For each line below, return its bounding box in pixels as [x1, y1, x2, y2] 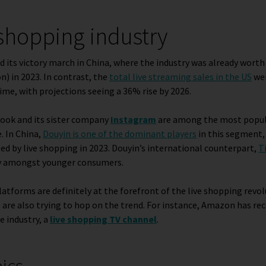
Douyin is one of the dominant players [43, 127, 197, 140]
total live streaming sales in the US [109, 70, 252, 83]
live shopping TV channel [50, 213, 157, 225]
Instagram [110, 113, 156, 125]
